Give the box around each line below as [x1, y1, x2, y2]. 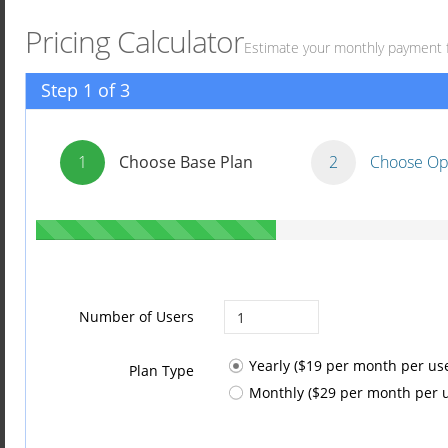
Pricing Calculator [25, 21, 244, 62]
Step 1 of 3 [41, 78, 130, 102]
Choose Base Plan [119, 151, 253, 173]
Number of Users [78, 307, 194, 326]
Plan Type [128, 361, 194, 380]
